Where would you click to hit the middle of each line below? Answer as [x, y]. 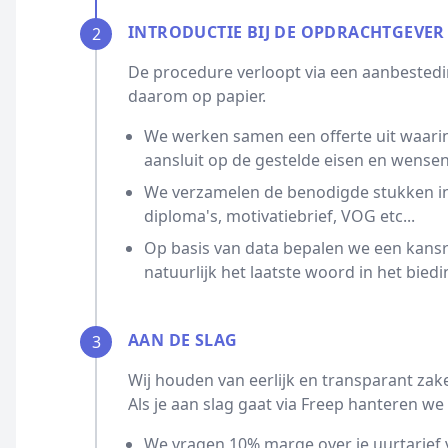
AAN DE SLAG [183, 340]
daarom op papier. [197, 96]
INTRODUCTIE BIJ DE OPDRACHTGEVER [286, 32]
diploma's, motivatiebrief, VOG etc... [279, 216]
